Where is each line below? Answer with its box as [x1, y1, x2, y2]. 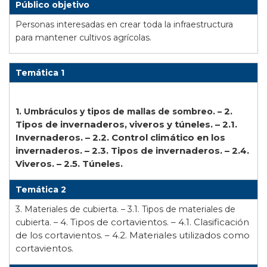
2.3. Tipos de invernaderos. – [92, 145, 232, 157]
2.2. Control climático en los [92, 132, 225, 144]
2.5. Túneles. [64, 158, 123, 170]
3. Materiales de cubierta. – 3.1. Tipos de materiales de [15, 204, 235, 215]
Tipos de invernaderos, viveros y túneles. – [15, 119, 222, 131]
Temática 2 [15, 184, 66, 195]
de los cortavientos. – [15, 229, 112, 241]
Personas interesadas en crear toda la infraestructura [15, 19, 233, 30]
